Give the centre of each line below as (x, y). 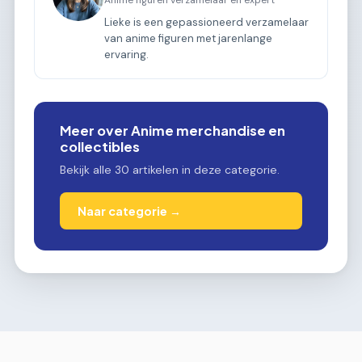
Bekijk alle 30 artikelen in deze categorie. (170, 169)
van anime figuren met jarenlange (189, 38)
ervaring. (127, 54)
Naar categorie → (130, 211)
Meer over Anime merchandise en (173, 130)
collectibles (100, 146)
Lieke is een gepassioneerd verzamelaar (207, 22)
